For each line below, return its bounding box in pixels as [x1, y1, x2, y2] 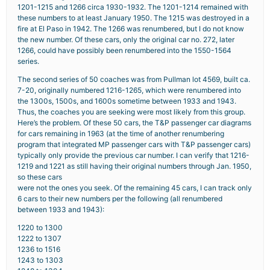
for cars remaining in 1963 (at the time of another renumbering [17, 129, 224, 138]
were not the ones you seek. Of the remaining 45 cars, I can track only [17, 183, 252, 192]
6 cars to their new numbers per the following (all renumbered [17, 194, 222, 203]
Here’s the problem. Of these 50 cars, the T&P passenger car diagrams [17, 118, 251, 127]
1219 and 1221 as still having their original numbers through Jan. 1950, [17, 162, 251, 171]
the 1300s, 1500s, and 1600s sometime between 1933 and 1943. [17, 96, 236, 105]
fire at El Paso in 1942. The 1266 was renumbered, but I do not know [17, 24, 244, 33]
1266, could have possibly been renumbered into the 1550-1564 [17, 46, 231, 55]
